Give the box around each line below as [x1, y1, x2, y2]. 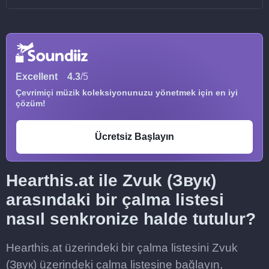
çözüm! [16, 98, 46, 108]
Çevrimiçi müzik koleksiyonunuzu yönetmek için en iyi [16, 88, 238, 97]
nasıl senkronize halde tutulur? [6, 210, 256, 228]
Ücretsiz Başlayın [95, 131, 174, 142]
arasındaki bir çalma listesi [6, 190, 224, 209]
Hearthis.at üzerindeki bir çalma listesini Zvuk [6, 241, 238, 254]
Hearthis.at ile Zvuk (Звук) [6, 171, 216, 190]
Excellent [16, 71, 58, 82]
